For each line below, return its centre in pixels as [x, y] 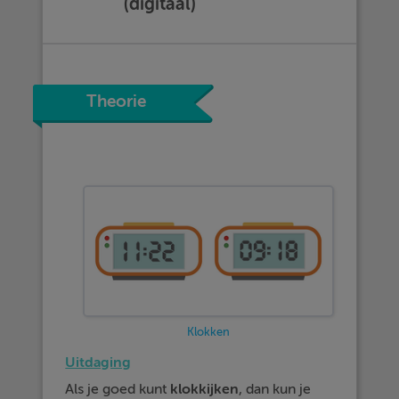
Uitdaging [98, 362]
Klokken [208, 331]
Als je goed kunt [118, 389]
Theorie [117, 102]
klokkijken [205, 389]
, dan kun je [275, 389]
